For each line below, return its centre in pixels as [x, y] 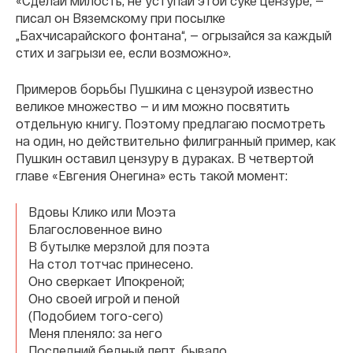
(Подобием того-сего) [96, 316]
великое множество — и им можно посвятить [153, 106]
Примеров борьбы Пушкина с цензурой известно [165, 89]
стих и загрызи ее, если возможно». [123, 52]
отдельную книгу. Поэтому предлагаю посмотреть [171, 123]
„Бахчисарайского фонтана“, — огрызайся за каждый [174, 35]
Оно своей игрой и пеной [104, 298]
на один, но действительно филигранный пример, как [176, 141]
